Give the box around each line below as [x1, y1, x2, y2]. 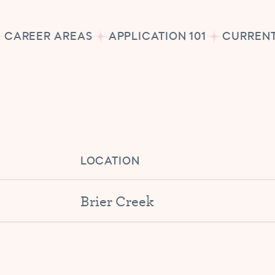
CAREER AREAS [4, 29, 93, 44]
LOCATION [80, 154, 140, 168]
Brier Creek [80, 191, 154, 211]
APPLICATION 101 [108, 29, 207, 44]
